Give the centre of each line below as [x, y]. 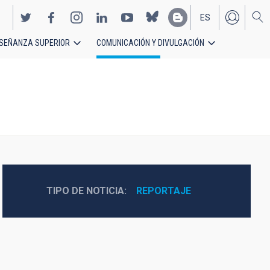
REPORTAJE [163, 191]
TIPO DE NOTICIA [85, 191]
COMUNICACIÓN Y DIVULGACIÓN [150, 43]
